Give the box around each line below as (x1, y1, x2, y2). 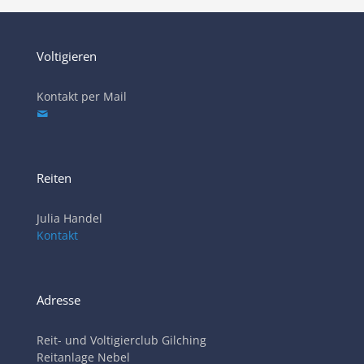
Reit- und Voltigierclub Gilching (37, 332, 206, 349)
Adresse (37, 292, 80, 309)
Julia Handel (37, 210, 102, 227)
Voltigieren (37, 48, 97, 65)
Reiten (37, 170, 71, 187)
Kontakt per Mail (37, 89, 127, 105)
